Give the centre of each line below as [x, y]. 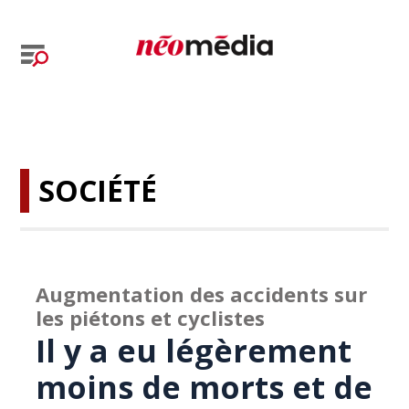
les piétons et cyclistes [151, 318]
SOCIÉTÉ [98, 190]
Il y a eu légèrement [194, 351]
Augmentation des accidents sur [202, 294]
